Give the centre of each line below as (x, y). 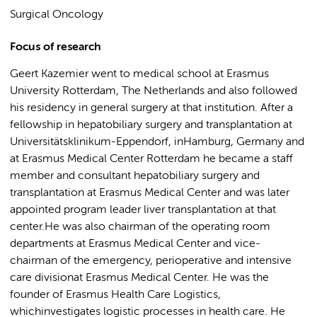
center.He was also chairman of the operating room (140, 227)
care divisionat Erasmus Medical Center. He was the (139, 278)
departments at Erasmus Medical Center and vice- (135, 244)
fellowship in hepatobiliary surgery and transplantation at (151, 125)
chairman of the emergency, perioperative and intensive (151, 261)
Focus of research (56, 47)
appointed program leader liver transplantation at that (143, 210)
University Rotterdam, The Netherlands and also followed (154, 91)
